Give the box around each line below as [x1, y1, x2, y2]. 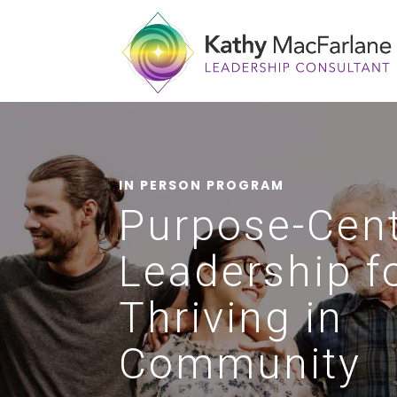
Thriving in [119, 292, 345, 343]
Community [119, 338, 362, 389]
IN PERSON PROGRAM [119, 175, 285, 194]
